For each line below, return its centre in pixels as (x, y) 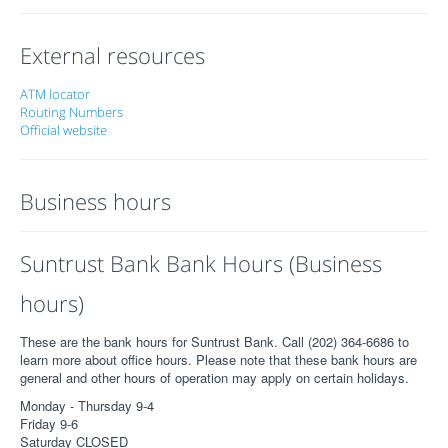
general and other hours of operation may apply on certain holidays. (214, 377)
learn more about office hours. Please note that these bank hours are (218, 359)
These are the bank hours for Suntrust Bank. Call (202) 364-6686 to (214, 341)
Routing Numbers (71, 112)
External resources (112, 55)
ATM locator (55, 94)
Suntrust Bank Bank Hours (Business (201, 263)
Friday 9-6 (49, 423)
